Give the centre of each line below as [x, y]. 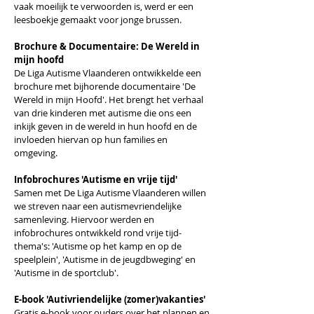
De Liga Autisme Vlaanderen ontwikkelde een [108, 73]
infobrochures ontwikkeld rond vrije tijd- [98, 233]
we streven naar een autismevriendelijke [98, 206]
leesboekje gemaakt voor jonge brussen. [98, 20]
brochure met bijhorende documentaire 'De [105, 86]
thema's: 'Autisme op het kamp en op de [98, 246]
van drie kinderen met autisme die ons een [103, 113]
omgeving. [36, 153]
